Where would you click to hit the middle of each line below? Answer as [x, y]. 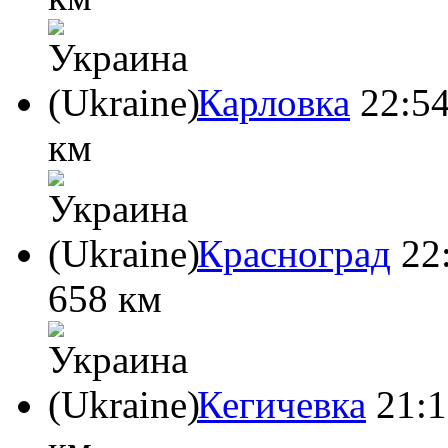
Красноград [294, 253]
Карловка [273, 102]
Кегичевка [281, 404]
